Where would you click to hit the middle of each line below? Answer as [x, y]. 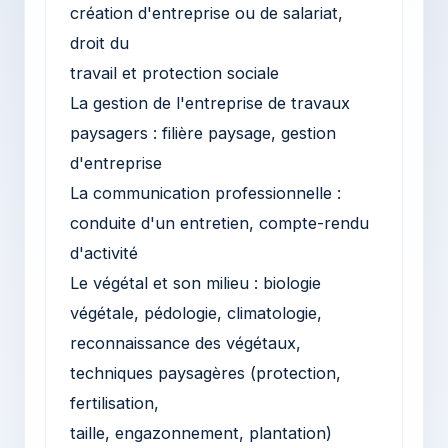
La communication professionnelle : [205, 192]
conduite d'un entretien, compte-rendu [219, 222]
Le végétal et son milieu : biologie [195, 282]
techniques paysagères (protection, [205, 372]
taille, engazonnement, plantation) [201, 432]
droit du [99, 42]
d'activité [104, 252]
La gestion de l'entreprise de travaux [210, 102]
